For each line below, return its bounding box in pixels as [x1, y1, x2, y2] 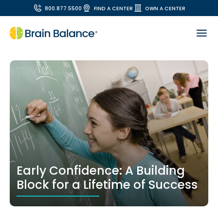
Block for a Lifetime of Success [17, 176, 198, 193]
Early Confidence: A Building [17, 162, 185, 179]
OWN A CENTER [145, 5, 186, 12]
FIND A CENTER [94, 5, 133, 12]
